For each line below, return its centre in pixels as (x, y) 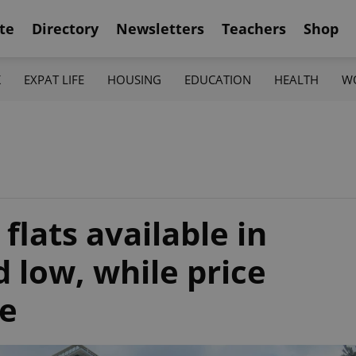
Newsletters (160, 28)
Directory (65, 28)
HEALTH (297, 79)
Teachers (254, 28)
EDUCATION (218, 79)
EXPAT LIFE (54, 79)
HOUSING (134, 79)
